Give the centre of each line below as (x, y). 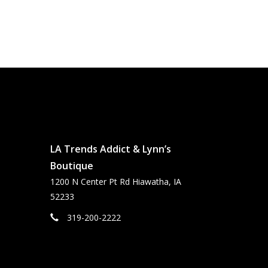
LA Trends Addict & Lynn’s (110, 149)
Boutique (71, 166)
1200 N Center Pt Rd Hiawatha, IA (115, 182)
